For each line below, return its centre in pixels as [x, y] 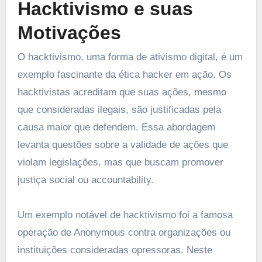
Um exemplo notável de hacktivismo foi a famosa [125, 215]
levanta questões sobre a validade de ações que [123, 145]
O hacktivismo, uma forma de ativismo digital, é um [130, 57]
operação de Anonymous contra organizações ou [124, 233]
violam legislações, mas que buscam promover [120, 163]
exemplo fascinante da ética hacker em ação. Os [124, 75]
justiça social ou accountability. [85, 180]
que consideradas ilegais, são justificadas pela [119, 110]
